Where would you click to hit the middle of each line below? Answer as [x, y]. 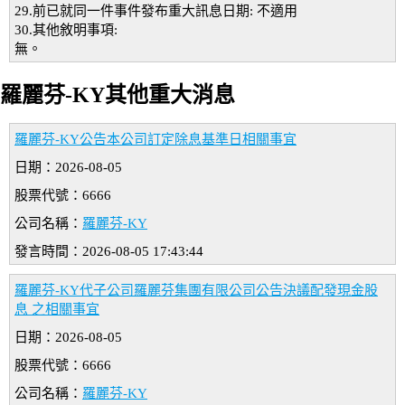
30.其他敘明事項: [66, 30]
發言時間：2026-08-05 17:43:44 [109, 252]
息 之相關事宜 [57, 310]
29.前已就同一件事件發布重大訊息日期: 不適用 [156, 11]
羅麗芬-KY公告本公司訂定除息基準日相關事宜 [155, 140]
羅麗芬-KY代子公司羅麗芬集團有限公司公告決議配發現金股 [196, 291]
